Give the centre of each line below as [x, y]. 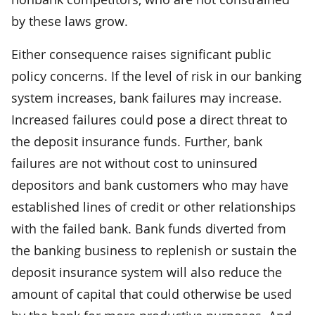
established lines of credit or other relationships [154, 206]
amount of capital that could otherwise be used [152, 294]
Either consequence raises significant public [141, 54]
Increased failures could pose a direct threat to [149, 119]
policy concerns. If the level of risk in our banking [156, 76]
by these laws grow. [70, 21]
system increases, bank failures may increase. [147, 97]
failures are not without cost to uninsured [134, 163]
